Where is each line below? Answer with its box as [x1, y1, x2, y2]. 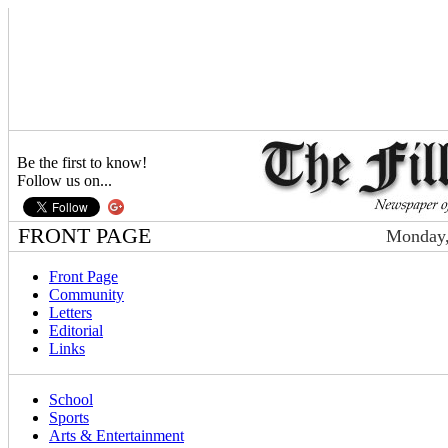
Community [49, 286, 124, 303]
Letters [49, 304, 92, 321]
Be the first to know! [9, 154, 147, 171]
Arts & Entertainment [49, 427, 184, 444]
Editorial [49, 322, 103, 339]
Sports [49, 409, 89, 426]
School [49, 391, 93, 408]
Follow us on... [9, 172, 112, 189]
